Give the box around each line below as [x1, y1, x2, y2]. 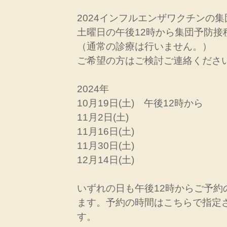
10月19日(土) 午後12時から [77, 97, 203, 108]
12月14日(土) [77, 154, 134, 165]
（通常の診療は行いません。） [77, 41, 212, 52]
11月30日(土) [77, 140, 134, 151]
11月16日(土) [77, 126, 134, 137]
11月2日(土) [77, 111, 129, 123]
